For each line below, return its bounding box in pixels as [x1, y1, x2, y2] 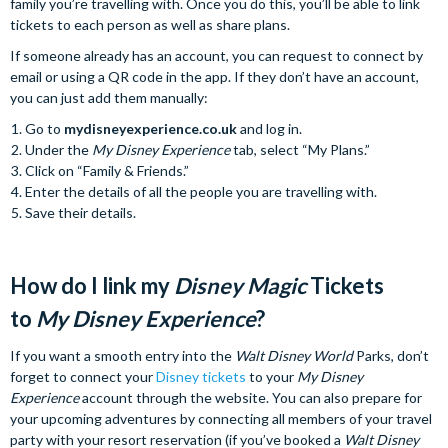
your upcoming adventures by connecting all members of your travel [10, 410, 432, 428]
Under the [25, 141, 92, 159]
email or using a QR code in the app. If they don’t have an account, [10, 68, 419, 86]
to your [246, 368, 297, 386]
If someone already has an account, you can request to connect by [10, 47, 423, 65]
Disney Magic [174, 272, 310, 300]
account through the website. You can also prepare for [79, 389, 422, 407]
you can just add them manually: [10, 89, 208, 107]
